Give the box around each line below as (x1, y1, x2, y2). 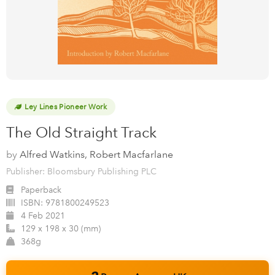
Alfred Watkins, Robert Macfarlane (20, 149, 173, 161)
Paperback (21, 185, 61, 196)
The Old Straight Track (6, 123, 157, 142)
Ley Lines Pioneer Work (25, 103, 107, 112)
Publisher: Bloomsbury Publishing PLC (6, 166, 157, 177)
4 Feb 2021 (21, 211, 65, 222)
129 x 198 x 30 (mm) (21, 223, 101, 234)
